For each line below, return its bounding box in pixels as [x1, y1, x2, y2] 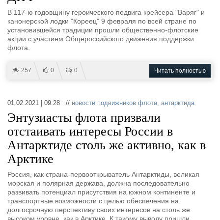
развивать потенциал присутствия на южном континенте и [7, 188, 195, 196]
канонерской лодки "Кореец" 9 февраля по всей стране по [7, 17, 196, 25]
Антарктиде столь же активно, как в [7, 138, 206, 152]
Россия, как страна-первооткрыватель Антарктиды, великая [7, 170, 199, 178]
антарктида [161, 99, 194, 107]
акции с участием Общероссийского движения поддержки [7, 35, 194, 43]
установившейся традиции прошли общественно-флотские [7, 26, 198, 34]
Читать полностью [154, 67, 206, 74]
